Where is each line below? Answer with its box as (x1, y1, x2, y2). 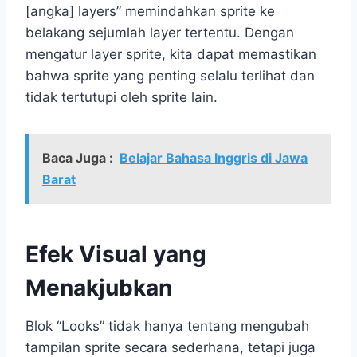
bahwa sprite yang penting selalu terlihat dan (25, 67, 315, 84)
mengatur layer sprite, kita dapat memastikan (25, 45, 316, 62)
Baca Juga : (42, 149, 113, 166)
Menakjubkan (25, 273, 172, 301)
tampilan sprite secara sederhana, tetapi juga (25, 339, 316, 355)
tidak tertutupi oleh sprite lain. (25, 88, 218, 105)
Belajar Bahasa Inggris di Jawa (120, 149, 308, 166)
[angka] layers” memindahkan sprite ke (25, 2, 275, 19)
